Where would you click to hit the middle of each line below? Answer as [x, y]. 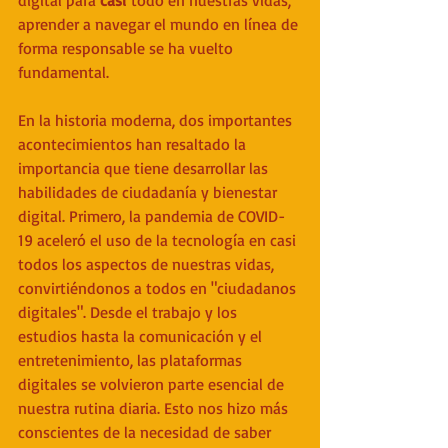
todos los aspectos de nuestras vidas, [148, 263]
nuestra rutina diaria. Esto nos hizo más [155, 407]
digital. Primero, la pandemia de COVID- [151, 215]
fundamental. [63, 71]
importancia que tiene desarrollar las [145, 167]
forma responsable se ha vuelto [127, 47]
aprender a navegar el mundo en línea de [160, 23]
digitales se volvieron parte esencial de [153, 383]
